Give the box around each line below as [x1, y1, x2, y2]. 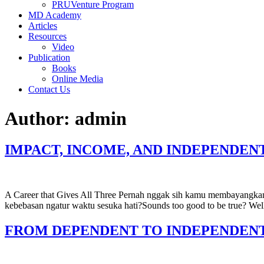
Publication [28, 52, 70, 63]
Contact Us [28, 84, 70, 95]
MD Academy [28, 10, 81, 21]
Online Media [52, 74, 103, 84]
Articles [28, 21, 57, 31]
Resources [28, 31, 67, 42]
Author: [5, 107, 75, 129]
